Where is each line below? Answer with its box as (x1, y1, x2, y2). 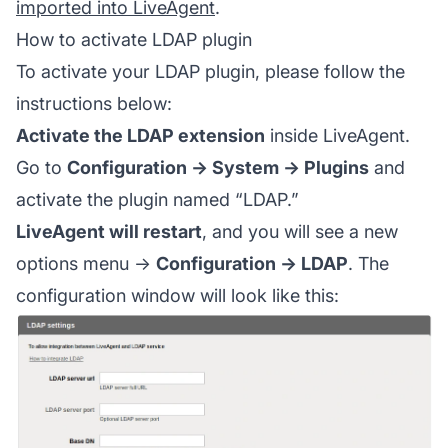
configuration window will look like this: (16, 284, 339, 306)
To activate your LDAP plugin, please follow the (16, 60, 405, 82)
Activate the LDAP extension (16, 124, 265, 146)
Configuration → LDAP (156, 252, 348, 274)
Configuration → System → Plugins (67, 156, 369, 178)
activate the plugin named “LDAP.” (16, 188, 299, 210)
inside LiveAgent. (265, 124, 410, 146)
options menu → (16, 252, 156, 274)
